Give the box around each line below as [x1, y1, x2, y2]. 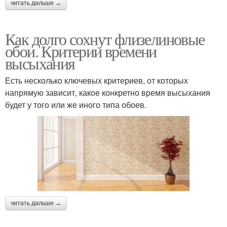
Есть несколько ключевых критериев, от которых [5, 74, 188, 87]
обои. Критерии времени [5, 40, 157, 62]
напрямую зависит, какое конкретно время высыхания [5, 87, 210, 99]
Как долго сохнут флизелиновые [5, 28, 205, 50]
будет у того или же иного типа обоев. [5, 99, 146, 111]
